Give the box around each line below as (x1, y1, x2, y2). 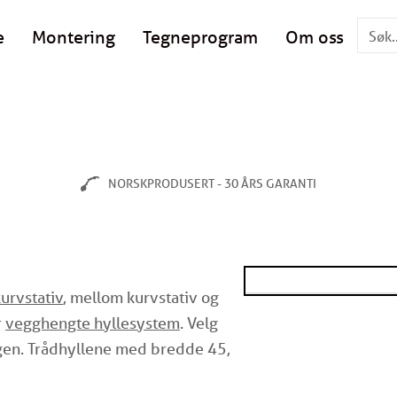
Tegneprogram (143, 25, 258, 48)
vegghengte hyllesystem (5, 313, 180, 332)
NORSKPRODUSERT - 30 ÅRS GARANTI (107, 175, 316, 192)
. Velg (180, 313, 218, 332)
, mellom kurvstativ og (63, 287, 219, 307)
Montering (32, 25, 115, 48)
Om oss (285, 25, 344, 48)
